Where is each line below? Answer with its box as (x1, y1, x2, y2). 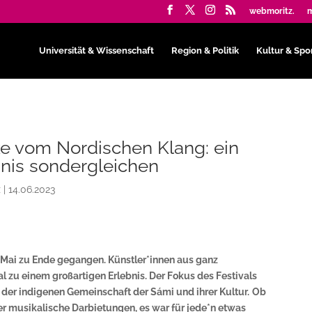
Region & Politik (171, 45, 239, 56)
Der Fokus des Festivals (148, 270, 257, 282)
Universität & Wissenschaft (38, 45, 154, 56)
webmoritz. (249, 6, 295, 16)
